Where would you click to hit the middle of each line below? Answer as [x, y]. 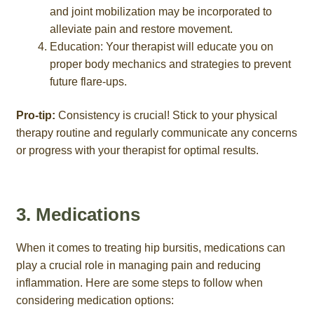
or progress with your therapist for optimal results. [137, 150]
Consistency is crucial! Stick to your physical [166, 115]
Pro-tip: [35, 115]
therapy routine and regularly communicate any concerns [156, 132]
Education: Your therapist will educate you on [161, 47]
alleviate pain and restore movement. [141, 29]
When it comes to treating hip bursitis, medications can [150, 248]
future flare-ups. [88, 82]
